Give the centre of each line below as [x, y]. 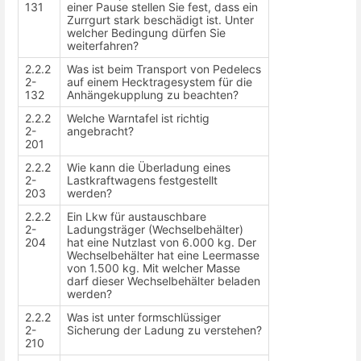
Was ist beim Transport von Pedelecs [164, 68]
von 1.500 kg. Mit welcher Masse [154, 268]
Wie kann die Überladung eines [149, 167]
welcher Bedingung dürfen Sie [146, 32]
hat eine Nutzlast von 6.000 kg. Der [162, 242]
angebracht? [100, 131]
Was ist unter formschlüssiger [144, 317]
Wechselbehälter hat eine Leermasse [163, 255]
